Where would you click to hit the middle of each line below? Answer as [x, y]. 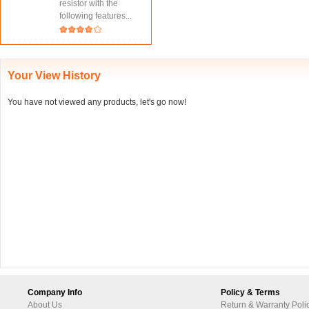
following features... [96, 16]
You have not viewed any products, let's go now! [97, 102]
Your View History [54, 76]
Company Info [55, 292]
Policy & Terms [250, 292]
